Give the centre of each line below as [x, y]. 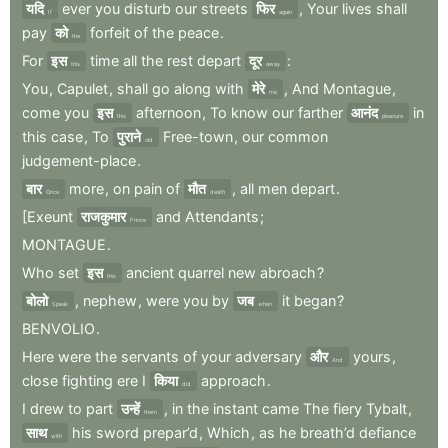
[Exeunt [47, 216]
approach [233, 380]
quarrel [201, 272]
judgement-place [79, 160]
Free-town [198, 136]
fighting [87, 380]
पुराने [129, 136]
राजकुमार [103, 216]
